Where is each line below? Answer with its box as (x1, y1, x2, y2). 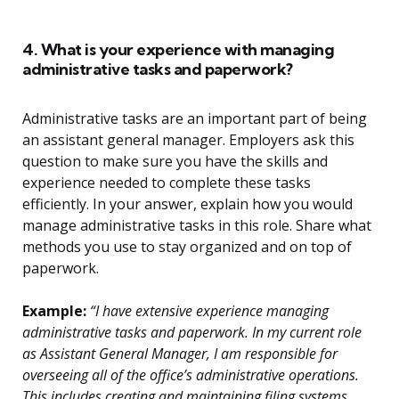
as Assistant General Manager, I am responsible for (22, 344, 338, 364)
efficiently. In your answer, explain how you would (22, 194, 353, 215)
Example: (22, 301, 86, 322)
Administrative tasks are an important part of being (22, 109, 367, 129)
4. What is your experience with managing (22, 39, 334, 61)
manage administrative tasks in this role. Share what (22, 216, 371, 236)
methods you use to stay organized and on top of (22, 237, 352, 257)
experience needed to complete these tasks (22, 173, 311, 193)
